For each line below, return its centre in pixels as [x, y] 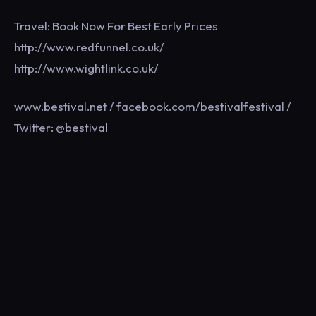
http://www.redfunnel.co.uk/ [89, 47]
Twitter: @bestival [61, 127]
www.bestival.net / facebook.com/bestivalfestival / [153, 106]
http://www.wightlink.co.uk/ [86, 68]
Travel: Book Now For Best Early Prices [116, 26]
